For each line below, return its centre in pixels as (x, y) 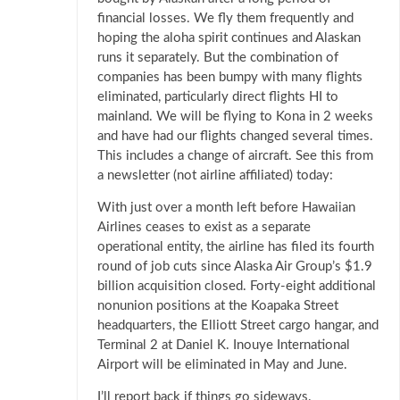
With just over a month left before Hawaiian (226, 208)
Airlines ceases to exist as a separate (204, 228)
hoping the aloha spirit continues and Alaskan (229, 38)
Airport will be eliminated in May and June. (222, 365)
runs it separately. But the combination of (218, 58)
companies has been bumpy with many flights (230, 78)
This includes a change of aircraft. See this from (235, 156)
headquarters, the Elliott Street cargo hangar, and (238, 326)
